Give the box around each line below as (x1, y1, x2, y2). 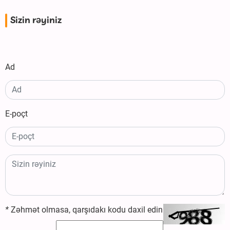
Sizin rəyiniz (10, 14, 62, 28)
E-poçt (5, 109, 28, 119)
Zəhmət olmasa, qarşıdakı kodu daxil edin (9, 205, 163, 215)
